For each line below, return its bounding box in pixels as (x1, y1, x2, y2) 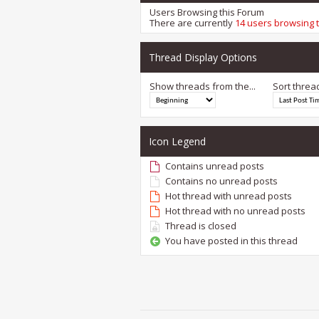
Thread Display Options (149, 51, 257, 65)
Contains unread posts (165, 159, 264, 173)
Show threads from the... (150, 80, 256, 93)
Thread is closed (165, 219, 236, 233)
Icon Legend (149, 135, 206, 149)
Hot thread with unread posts (165, 189, 292, 203)
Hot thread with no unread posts (165, 204, 305, 218)
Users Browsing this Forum (150, 6, 264, 19)
